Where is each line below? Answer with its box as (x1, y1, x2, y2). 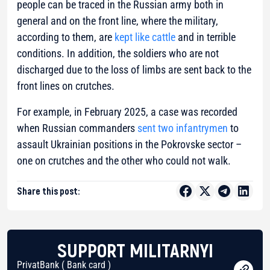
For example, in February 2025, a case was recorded (17, 105, 237, 118)
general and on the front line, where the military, (17, 14, 218, 27)
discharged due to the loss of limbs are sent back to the (17, 63, 251, 76)
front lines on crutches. (17, 79, 115, 92)
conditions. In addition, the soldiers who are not (17, 46, 219, 60)
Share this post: (17, 184, 80, 196)
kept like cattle (115, 30, 175, 43)
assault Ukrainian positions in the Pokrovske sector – (17, 137, 242, 151)
